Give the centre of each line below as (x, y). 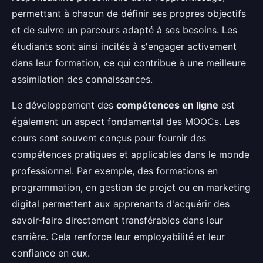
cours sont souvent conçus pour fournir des (109, 138)
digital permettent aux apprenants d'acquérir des (121, 204)
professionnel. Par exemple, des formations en (115, 171)
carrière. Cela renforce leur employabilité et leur (118, 237)
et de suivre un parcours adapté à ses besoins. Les (124, 30)
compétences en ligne (167, 105)
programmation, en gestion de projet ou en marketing (131, 187)
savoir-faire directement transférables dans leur (117, 220)
